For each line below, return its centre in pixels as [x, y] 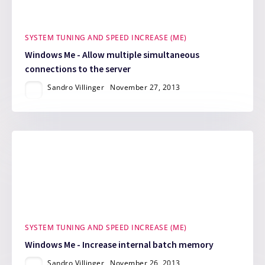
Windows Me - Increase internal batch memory [119, 245]
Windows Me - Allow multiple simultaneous [112, 54]
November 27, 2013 [145, 87]
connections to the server [78, 69]
